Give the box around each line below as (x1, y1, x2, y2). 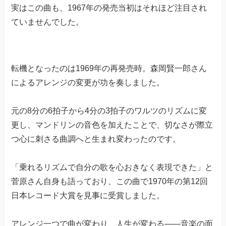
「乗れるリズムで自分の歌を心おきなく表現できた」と (11, 163, 213, 172)
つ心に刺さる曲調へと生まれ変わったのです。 (11, 135, 181, 144)
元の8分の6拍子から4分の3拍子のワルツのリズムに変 (11, 106, 207, 116)
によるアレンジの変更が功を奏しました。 (11, 78, 165, 87)
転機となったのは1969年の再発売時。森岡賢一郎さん (11, 64, 207, 73)
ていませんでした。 (11, 18, 84, 27)
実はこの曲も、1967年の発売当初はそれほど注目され (11, 4, 207, 13)
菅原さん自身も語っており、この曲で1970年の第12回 (11, 177, 208, 186)
